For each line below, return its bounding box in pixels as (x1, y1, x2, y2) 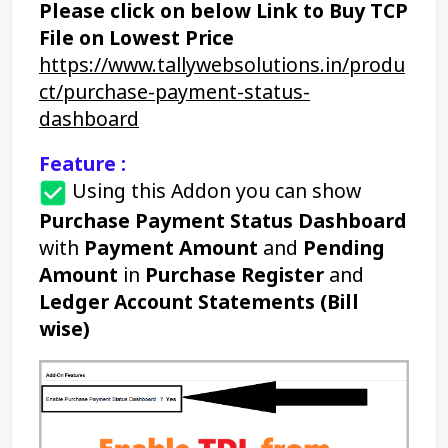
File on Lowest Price (39, 23, 234, 51)
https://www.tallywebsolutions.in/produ (39, 50, 405, 78)
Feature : (39, 149, 126, 177)
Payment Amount (84, 233, 258, 261)
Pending (303, 233, 385, 261)
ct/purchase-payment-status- (39, 77, 310, 105)
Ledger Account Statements (39, 287, 315, 315)
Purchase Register (145, 260, 324, 288)
